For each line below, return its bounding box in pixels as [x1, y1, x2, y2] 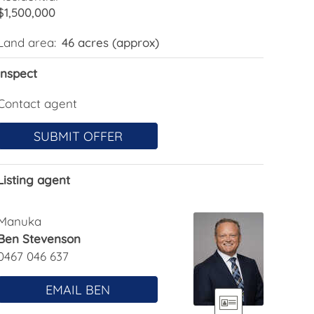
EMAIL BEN [46, 282, 110, 298]
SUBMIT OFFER [33, 128, 123, 144]
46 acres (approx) [62, 35, 159, 50]
